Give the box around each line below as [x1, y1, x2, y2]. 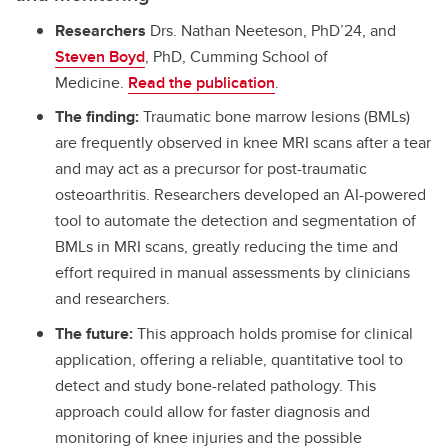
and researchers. [55, 287, 170, 311]
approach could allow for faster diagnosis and [55, 400, 370, 424]
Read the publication [128, 70, 275, 94]
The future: [55, 322, 133, 346]
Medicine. [55, 70, 128, 94]
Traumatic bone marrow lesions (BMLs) [139, 105, 410, 129]
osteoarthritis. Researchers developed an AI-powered [55, 183, 426, 207]
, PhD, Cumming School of [145, 44, 328, 68]
